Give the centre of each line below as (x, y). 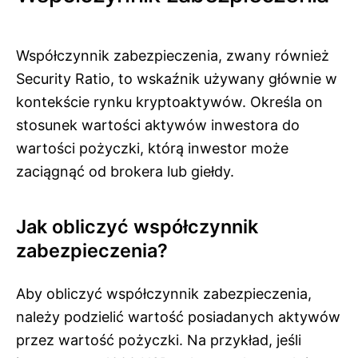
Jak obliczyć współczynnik (137, 226)
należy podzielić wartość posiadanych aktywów (178, 316)
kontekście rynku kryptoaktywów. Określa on (169, 101)
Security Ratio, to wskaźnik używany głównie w (177, 78)
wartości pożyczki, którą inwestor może (152, 148)
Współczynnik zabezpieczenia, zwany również (173, 55)
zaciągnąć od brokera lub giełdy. (125, 171)
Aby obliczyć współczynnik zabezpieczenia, (164, 293)
